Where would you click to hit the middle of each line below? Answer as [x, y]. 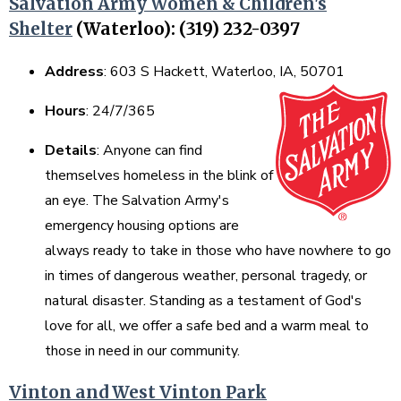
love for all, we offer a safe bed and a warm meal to [207, 326]
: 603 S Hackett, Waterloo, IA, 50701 [226, 72]
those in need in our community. [148, 351]
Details [71, 150]
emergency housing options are [142, 226]
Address [74, 72]
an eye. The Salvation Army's [137, 200]
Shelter [41, 30]
